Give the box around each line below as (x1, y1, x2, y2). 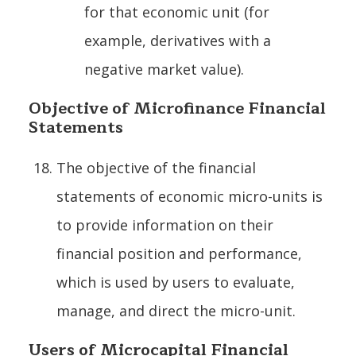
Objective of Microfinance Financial (29, 95, 326, 122)
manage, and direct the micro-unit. (56, 300, 296, 320)
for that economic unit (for (84, 2, 269, 21)
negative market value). (84, 59, 244, 79)
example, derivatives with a (84, 30, 271, 50)
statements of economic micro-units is (56, 186, 323, 206)
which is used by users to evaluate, (56, 272, 295, 292)
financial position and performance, (56, 243, 302, 263)
